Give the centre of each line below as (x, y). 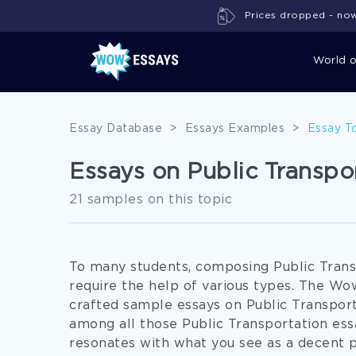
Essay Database (116, 129)
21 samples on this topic (151, 200)
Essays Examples (234, 129)
